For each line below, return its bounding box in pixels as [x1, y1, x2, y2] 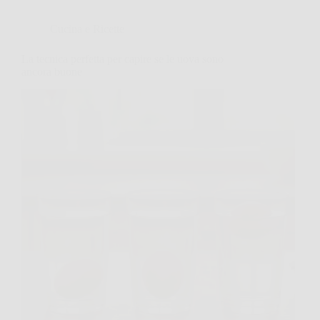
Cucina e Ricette [50, 23, 124, 35]
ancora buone [21, 66, 82, 78]
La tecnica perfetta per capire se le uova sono [21, 53, 224, 65]
